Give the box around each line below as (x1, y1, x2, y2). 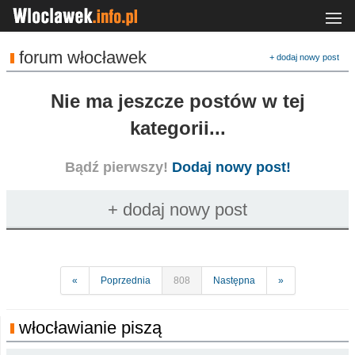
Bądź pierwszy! (64, 159, 172, 175)
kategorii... (129, 117, 226, 139)
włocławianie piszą (19, 318, 162, 338)
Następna (212, 275, 255, 286)
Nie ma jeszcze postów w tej (50, 90, 305, 112)
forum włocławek (19, 48, 147, 67)
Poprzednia (100, 275, 151, 286)
